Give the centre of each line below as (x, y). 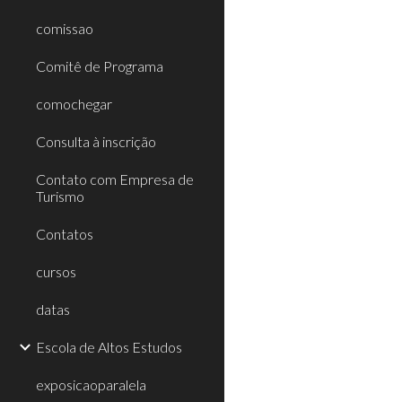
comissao (65, 28)
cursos (56, 271)
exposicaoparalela (91, 385)
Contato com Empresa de (115, 179)
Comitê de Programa (100, 66)
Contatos (65, 234)
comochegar (74, 104)
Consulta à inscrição (96, 141)
